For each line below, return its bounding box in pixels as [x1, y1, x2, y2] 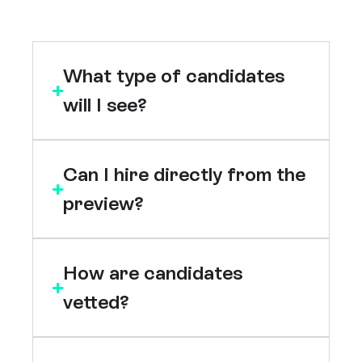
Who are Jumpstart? [63, 308, 246, 330]
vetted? [63, 238, 130, 261]
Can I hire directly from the [63, 111, 306, 133]
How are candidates [63, 209, 243, 232]
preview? [63, 140, 145, 162]
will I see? [63, 41, 148, 64]
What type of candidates [63, 12, 285, 35]
